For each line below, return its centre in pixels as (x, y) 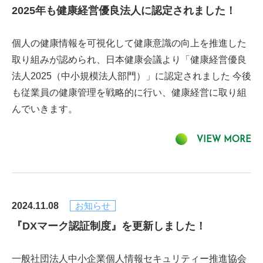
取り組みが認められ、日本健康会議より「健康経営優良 (129, 60)
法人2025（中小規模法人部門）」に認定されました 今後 (131, 76)
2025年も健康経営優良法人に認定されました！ (124, 11)
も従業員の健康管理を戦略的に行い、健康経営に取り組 (129, 92)
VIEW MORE (224, 140)
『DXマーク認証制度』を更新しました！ (109, 226)
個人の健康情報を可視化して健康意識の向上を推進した (129, 43)
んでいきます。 (45, 109)
